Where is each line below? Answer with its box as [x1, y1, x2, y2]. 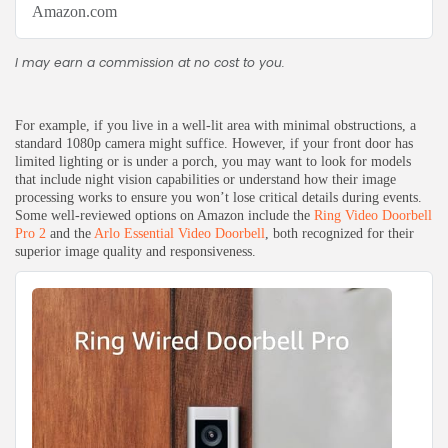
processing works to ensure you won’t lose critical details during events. [15, 189, 422, 205]
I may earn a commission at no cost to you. [15, 53, 285, 71]
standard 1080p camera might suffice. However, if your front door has [15, 135, 413, 151]
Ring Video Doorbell [314, 207, 432, 223]
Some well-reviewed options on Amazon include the [15, 207, 314, 223]
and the [46, 225, 94, 241]
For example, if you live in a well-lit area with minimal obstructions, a [15, 117, 416, 133]
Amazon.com [32, 2, 117, 20]
